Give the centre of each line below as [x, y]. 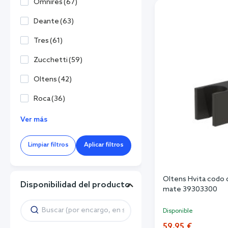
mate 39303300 [190, 190]
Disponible [178, 211]
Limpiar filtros [48, 145]
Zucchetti [51, 60]
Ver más [34, 120]
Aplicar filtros [104, 145]
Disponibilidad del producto [75, 185]
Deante [46, 21]
